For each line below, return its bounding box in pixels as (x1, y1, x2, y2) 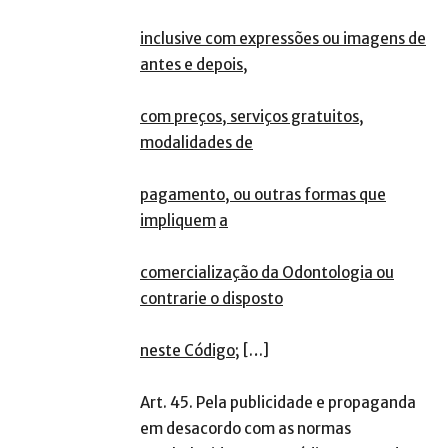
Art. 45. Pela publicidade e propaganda (140, 393, 416, 413)
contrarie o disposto (140, 289, 283, 309)
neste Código (140, 341, 235, 361)
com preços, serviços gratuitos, (140, 107, 364, 127)
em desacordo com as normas (140, 419, 351, 439)
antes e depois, (140, 55, 248, 75)
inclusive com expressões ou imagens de (140, 29, 426, 49)
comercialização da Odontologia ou (140, 263, 394, 283)
